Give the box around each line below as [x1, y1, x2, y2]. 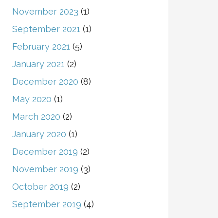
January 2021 [12, 59, 65, 69]
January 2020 [12, 129, 66, 139]
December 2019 [12, 146, 78, 157]
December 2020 [12, 76, 78, 87]
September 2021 [12, 24, 80, 34]
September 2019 [12, 199, 81, 209]
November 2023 [12, 6, 78, 17]
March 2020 [12, 111, 60, 122]
